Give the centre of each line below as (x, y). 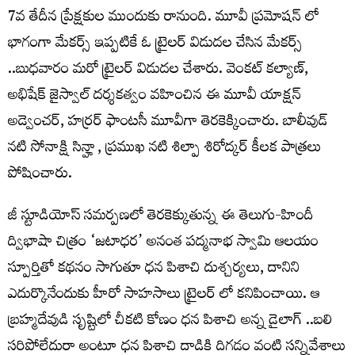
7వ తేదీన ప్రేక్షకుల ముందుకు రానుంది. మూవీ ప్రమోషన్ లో (163, 19)
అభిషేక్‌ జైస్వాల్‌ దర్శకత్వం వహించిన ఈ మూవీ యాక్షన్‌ (155, 97)
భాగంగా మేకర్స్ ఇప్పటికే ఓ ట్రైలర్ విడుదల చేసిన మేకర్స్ (155, 45)
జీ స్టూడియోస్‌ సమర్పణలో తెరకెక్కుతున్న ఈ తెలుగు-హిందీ (161, 218)
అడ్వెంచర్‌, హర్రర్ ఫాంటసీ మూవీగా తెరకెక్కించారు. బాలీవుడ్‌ (168, 123)
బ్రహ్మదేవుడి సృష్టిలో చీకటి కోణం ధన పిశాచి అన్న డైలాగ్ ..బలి (170, 322)
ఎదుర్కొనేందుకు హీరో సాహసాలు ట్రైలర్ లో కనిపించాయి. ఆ (164, 296)
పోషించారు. (40, 176)
